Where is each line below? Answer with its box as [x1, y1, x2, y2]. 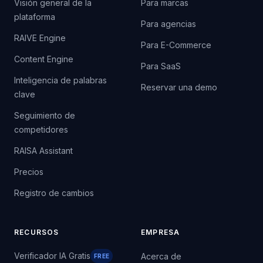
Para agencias [141, 19, 196, 29]
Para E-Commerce [141, 40, 211, 50]
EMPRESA [141, 228, 180, 237]
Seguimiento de [14, 110, 75, 121]
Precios [14, 167, 43, 177]
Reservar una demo [141, 82, 217, 93]
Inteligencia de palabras [14, 75, 107, 86]
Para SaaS [141, 61, 181, 72]
